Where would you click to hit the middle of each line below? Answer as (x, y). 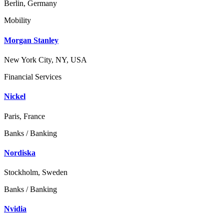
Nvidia (15, 209)
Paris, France (24, 116)
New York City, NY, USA (45, 60)
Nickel (15, 96)
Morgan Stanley (31, 40)
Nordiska (20, 152)
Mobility (17, 20)
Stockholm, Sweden (36, 172)
